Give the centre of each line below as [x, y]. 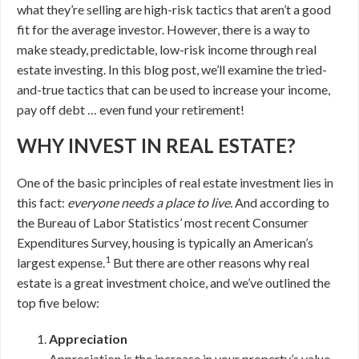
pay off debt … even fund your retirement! [131, 109]
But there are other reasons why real [210, 262]
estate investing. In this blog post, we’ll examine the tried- [172, 69]
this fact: [42, 202]
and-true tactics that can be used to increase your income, [173, 89]
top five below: [58, 303]
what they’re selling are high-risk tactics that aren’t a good [174, 9]
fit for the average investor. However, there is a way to [163, 29]
